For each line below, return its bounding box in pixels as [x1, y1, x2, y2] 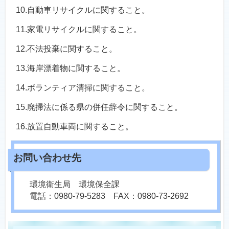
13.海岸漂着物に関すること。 [16, 64, 125, 73]
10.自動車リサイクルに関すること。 [16, 6, 150, 14]
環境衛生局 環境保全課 [30, 180, 120, 189]
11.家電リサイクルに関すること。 [16, 25, 142, 34]
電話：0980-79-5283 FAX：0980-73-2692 [30, 192, 189, 200]
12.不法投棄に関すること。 [16, 44, 117, 53]
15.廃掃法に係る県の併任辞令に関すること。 [16, 103, 182, 111]
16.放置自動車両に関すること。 [16, 122, 133, 131]
